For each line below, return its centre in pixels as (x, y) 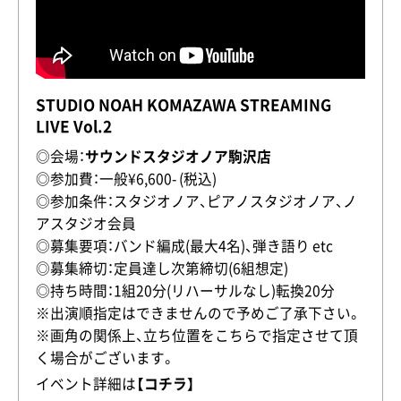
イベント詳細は (85, 384)
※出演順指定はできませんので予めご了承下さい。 (198, 312)
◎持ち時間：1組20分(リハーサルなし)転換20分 (185, 290)
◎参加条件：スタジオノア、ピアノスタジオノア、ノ (196, 200)
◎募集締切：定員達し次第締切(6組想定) (162, 268)
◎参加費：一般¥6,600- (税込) (126, 178)
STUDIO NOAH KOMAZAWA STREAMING (183, 104)
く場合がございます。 (105, 357)
